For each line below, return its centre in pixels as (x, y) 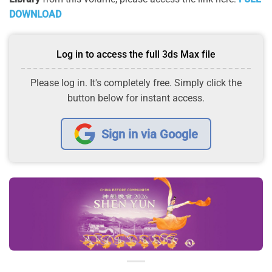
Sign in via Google (150, 134)
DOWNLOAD (35, 15)
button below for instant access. (136, 98)
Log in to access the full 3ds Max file (136, 55)
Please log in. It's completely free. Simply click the (136, 83)
